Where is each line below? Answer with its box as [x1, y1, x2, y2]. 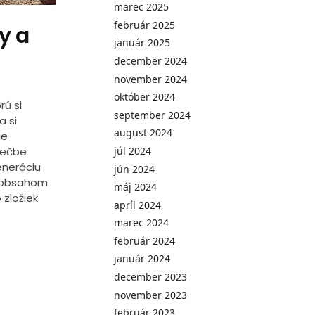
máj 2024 [114, 180, 157, 194]
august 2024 [114, 126, 173, 140]
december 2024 [114, 53, 188, 67]
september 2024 [114, 108, 191, 122]
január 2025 [114, 36, 171, 50]
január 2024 [114, 252, 171, 266]
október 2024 [114, 90, 176, 104]
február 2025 [114, 18, 176, 32]
